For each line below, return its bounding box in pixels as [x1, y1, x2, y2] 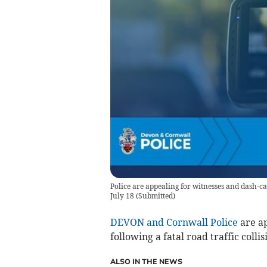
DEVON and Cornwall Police [110, 216, 238, 229]
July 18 [110, 191, 136, 201]
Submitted [138, 191, 173, 201]
